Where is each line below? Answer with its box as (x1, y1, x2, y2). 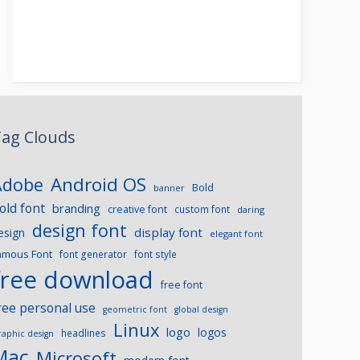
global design (174, 303, 229, 315)
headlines (61, 325, 107, 339)
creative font (108, 202, 168, 216)
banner (153, 181, 186, 194)
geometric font (103, 303, 168, 315)
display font (134, 223, 203, 240)
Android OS (51, 171, 147, 197)
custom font (174, 202, 231, 215)
